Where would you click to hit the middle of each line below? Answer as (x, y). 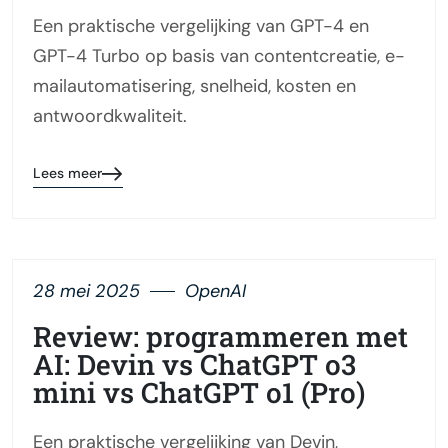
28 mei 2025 (86, 291)
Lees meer (67, 173)
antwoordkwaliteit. (110, 116)
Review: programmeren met (220, 337)
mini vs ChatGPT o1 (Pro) (199, 393)
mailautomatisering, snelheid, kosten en (194, 86)
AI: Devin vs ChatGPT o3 (194, 365)
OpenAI (215, 291)
